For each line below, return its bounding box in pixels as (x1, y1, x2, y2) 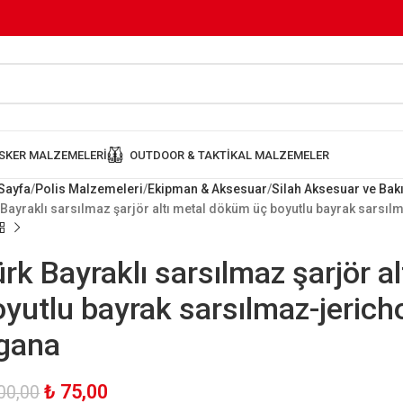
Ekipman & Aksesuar (148, 182, 268, 196)
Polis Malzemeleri (35, 182, 144, 196)
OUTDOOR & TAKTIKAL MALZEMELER (130, 148, 329, 162)
